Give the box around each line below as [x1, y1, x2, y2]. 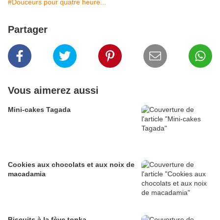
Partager [8, 24, 48, 35]
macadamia [8, 170, 46, 178]
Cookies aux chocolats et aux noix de [8, 161, 135, 169]
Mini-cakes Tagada [8, 106, 71, 114]
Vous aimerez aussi [8, 85, 99, 96]
